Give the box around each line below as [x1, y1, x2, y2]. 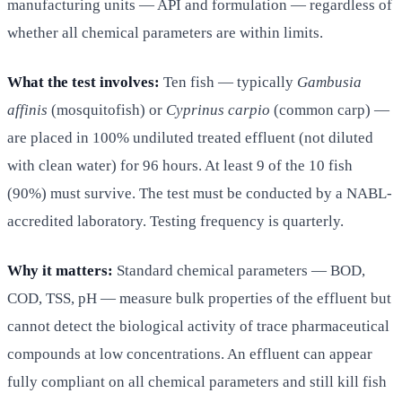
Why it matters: [7, 261, 113, 279]
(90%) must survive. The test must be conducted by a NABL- [7, 184, 392, 202]
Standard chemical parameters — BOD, [113, 261, 365, 279]
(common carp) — [270, 100, 389, 118]
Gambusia [297, 73, 362, 91]
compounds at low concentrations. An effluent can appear [7, 345, 372, 363]
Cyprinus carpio [166, 100, 270, 118]
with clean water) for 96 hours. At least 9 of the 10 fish [7, 156, 353, 174]
